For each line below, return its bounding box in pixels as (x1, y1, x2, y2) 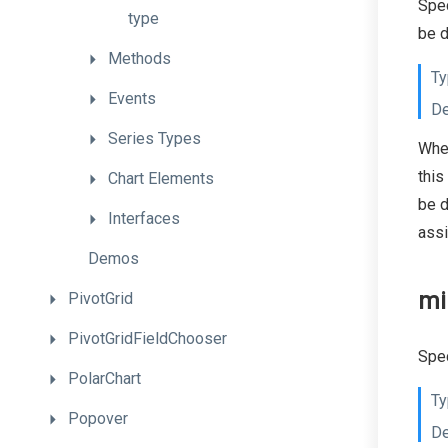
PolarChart (68, 369, 141, 388)
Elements (148, 169, 214, 188)
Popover (68, 409, 128, 428)
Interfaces (108, 209, 180, 228)
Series (108, 129, 158, 148)
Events (108, 89, 156, 108)
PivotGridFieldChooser (68, 329, 227, 348)
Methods (108, 49, 171, 68)
